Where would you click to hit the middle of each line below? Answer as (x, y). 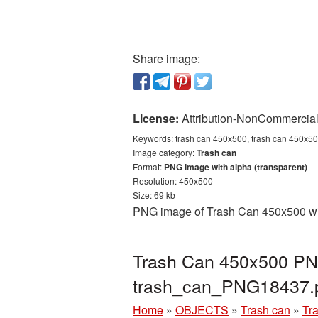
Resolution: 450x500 (173, 181)
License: (156, 118)
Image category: (165, 152)
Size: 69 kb (154, 195)
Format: (148, 166)
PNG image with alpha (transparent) (236, 167)
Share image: (166, 59)
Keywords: (154, 138)
